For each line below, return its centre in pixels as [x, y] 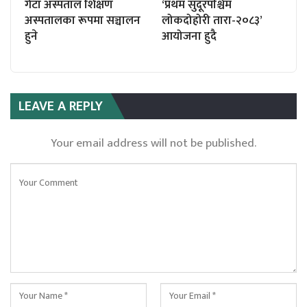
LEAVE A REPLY [61, 106]
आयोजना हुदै [189, 36]
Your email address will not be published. [153, 143]
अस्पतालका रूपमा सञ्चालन [83, 20]
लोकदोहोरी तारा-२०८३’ [212, 20]
